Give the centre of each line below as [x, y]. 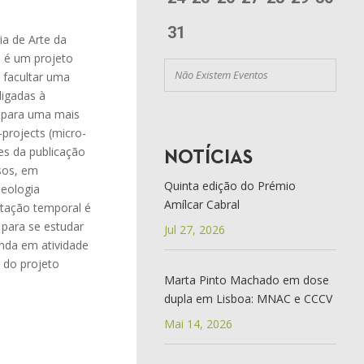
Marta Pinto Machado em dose [246, 279]
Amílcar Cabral [201, 204]
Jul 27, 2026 [194, 229]
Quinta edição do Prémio [230, 185]
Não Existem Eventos [221, 74]
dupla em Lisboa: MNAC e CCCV [248, 298]
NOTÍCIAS [208, 158]
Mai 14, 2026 [198, 323]
